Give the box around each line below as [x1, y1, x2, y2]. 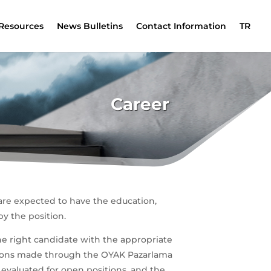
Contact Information [136, 21, 227, 31]
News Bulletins [57, 21, 123, 31]
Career [111, 93, 169, 114]
